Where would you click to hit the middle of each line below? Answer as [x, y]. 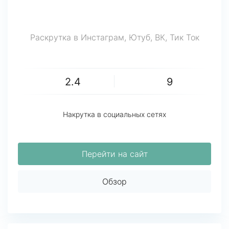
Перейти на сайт [114, 154]
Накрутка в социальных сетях [114, 114]
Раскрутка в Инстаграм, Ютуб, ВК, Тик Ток [114, 37]
